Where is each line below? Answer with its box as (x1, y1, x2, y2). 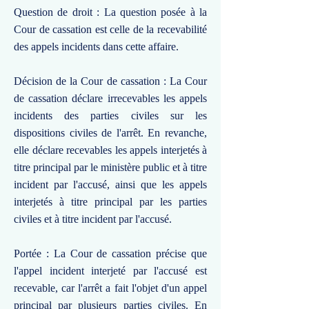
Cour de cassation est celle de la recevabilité (14, 23, 207, 35)
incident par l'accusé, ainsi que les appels (14, 179, 207, 190)
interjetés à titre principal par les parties (14, 196, 207, 208)
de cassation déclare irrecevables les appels (14, 92, 207, 104)
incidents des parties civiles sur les (14, 110, 207, 121)
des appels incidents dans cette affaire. (14, 41, 179, 52)
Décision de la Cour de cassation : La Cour (14, 75, 207, 87)
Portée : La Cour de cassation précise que (14, 248, 207, 259)
